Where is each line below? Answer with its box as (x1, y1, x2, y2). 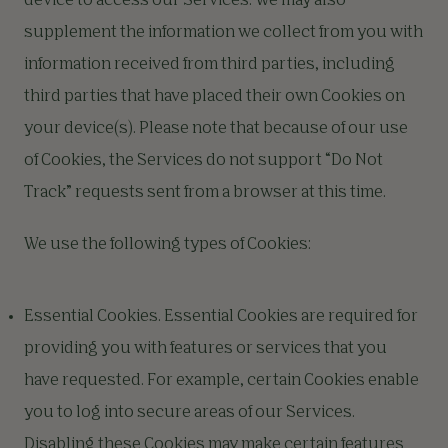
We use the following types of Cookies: (24, 237, 311, 253)
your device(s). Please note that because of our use (24, 121, 408, 137)
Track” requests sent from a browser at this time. (24, 185, 386, 201)
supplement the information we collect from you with (24, 25, 423, 41)
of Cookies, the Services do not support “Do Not (24, 153, 383, 169)
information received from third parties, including (24, 57, 395, 73)
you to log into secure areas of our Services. (24, 405, 355, 421)
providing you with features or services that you (24, 341, 387, 357)
